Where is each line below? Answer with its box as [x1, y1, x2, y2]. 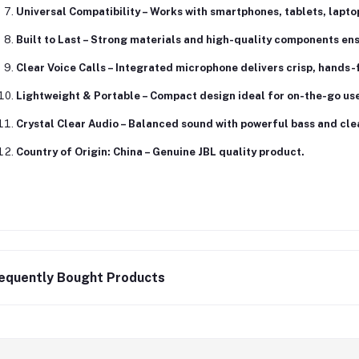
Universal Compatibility [15, 5, 140, 18]
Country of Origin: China [15, 145, 143, 158]
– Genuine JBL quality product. [142, 145, 305, 158]
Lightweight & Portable [15, 89, 140, 102]
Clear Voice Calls [15, 61, 106, 74]
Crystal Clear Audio [15, 117, 119, 130]
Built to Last [15, 33, 81, 46]
